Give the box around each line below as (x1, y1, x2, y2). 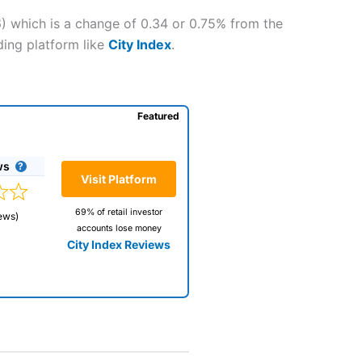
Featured (137, 109, 179, 122)
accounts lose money (76, 223, 162, 234)
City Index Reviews (67, 238, 170, 252)
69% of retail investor (75, 207, 162, 218)
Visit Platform (81, 172, 157, 187)
